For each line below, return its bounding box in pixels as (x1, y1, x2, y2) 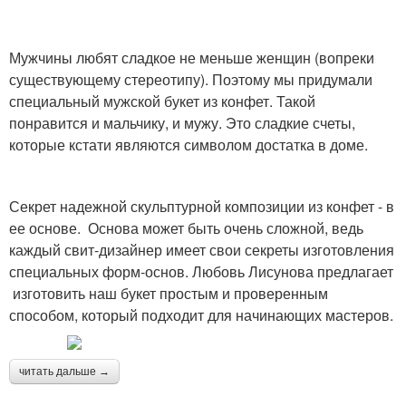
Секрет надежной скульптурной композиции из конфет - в (9, 196, 394, 217)
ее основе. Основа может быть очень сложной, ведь (9, 217, 363, 238)
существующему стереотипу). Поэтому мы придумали (9, 69, 372, 90)
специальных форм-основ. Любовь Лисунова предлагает (9, 261, 393, 282)
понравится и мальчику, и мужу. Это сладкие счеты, (9, 112, 355, 133)
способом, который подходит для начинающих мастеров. (9, 304, 393, 325)
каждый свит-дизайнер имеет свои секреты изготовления (9, 239, 394, 260)
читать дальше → (19, 365, 110, 378)
